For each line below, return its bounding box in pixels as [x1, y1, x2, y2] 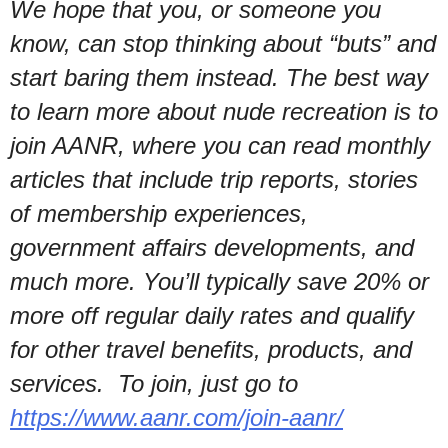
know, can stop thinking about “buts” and [10, 29, 436, 57]
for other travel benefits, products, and [10, 335, 412, 363]
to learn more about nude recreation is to [10, 97, 438, 125]
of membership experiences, [10, 199, 308, 227]
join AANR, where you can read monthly [10, 131, 430, 159]
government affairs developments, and [10, 233, 414, 261]
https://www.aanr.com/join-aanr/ [10, 403, 343, 431]
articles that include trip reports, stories [10, 165, 418, 193]
